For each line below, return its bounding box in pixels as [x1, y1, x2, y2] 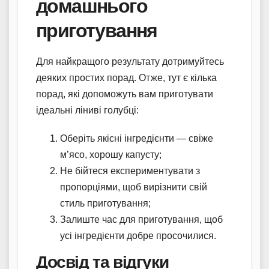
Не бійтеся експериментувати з [60, 165, 200, 176]
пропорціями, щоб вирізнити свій [60, 181, 207, 192]
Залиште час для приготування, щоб [60, 214, 223, 225]
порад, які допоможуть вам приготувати [36, 88, 213, 99]
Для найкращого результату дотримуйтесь [36, 56, 224, 67]
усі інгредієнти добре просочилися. [60, 230, 216, 241]
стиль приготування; [60, 198, 151, 208]
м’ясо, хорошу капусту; [60, 149, 162, 160]
